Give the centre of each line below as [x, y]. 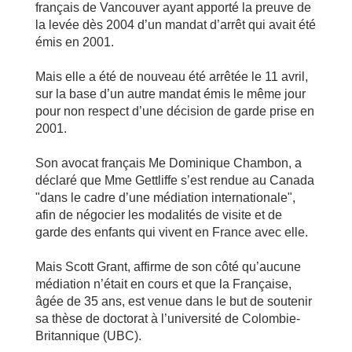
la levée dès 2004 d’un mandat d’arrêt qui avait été [175, 25]
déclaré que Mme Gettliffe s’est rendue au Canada [174, 180]
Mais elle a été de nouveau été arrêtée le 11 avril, [171, 77]
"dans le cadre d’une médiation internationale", [165, 198]
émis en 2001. [74, 42]
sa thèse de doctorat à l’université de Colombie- [167, 319]
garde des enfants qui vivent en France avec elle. [171, 232]
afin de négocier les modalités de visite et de [158, 215]
